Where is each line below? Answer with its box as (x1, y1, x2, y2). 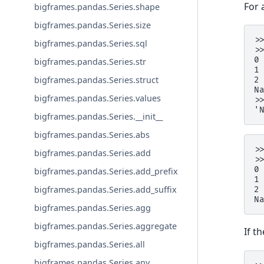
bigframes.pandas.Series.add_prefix (34, 166, 179, 177)
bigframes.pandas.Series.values (34, 93, 161, 104)
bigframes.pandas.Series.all (34, 239, 146, 250)
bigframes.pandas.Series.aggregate (34, 220, 177, 232)
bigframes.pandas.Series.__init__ (34, 111, 163, 123)
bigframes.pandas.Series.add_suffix (34, 184, 177, 196)
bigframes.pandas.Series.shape (34, 1, 160, 13)
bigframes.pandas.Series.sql (34, 38, 148, 49)
